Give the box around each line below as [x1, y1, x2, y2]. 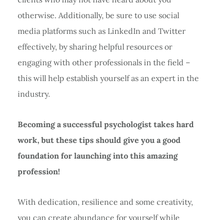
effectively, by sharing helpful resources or [17, 41, 172, 52]
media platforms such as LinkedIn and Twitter [17, 26, 186, 36]
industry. [17, 88, 50, 99]
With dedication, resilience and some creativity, [17, 196, 193, 207]
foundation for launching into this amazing [17, 150, 178, 161]
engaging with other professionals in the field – [17, 57, 190, 67]
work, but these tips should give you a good [17, 135, 181, 145]
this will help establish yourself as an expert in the [17, 73, 199, 83]
